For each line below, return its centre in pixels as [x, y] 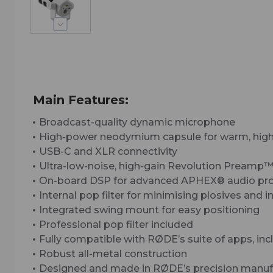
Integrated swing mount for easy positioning [149, 210]
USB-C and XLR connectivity [108, 152]
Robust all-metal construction [113, 254]
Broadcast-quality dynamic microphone [137, 122]
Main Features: [81, 100]
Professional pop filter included [116, 225]
